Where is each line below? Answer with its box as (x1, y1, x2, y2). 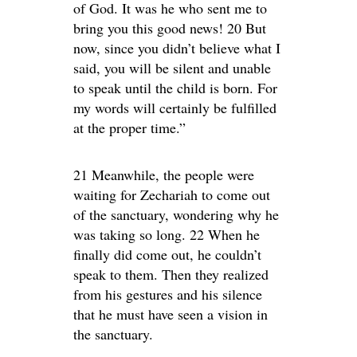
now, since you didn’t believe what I (73, 38, 280, 58)
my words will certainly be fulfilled (73, 98, 277, 118)
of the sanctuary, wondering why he (73, 205, 279, 225)
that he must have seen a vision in (73, 304, 268, 324)
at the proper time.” (73, 118, 186, 138)
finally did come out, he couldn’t (73, 245, 261, 265)
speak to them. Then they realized (73, 265, 269, 284)
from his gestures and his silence (73, 284, 262, 304)
